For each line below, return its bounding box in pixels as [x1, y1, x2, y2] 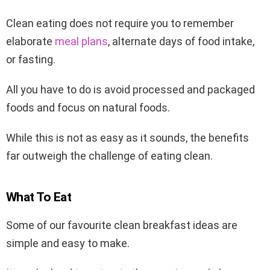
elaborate [6, 35, 55, 48]
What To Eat [6, 190, 72, 205]
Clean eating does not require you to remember [6, 17, 234, 30]
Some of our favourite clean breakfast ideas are [6, 219, 237, 232]
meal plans [55, 35, 108, 48]
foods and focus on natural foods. [6, 101, 170, 115]
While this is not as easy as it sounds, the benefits [6, 131, 249, 145]
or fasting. [6, 53, 55, 66]
